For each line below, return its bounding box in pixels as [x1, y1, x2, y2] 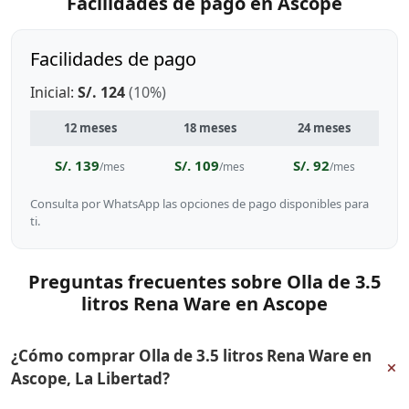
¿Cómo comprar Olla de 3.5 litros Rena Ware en [11, 345, 372, 366]
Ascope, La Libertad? [11, 368, 170, 389]
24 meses [298, 120, 351, 136]
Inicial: [30, 82, 78, 102]
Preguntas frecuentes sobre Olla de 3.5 [28, 269, 381, 294]
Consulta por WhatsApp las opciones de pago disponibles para [30, 195, 369, 212]
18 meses [183, 120, 236, 136]
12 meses [63, 120, 117, 136]
